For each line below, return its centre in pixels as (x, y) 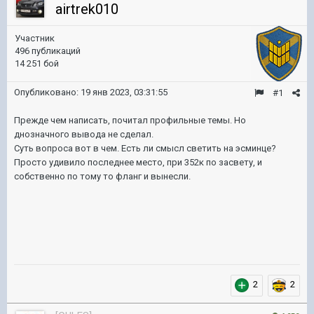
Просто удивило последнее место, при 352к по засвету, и (138, 162)
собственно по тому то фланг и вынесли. (102, 176)
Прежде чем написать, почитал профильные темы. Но (130, 120)
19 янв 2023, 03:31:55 (124, 92)
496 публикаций (48, 51)
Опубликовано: (47, 92)
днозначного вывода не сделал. (84, 134)
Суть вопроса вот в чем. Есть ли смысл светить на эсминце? (145, 148)
